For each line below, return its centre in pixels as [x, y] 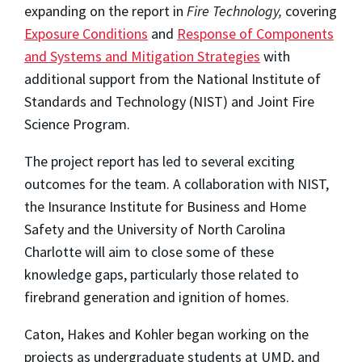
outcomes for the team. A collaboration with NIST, [177, 183]
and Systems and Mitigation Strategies [142, 56]
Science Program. [77, 124]
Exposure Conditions [86, 33]
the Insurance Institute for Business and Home [165, 206]
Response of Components [255, 33]
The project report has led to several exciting [160, 161]
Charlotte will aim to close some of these [149, 251]
